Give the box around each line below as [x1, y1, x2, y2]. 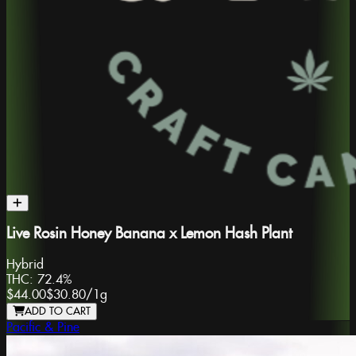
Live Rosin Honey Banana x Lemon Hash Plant [6, 226, 292, 243]
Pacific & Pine [6, 320, 79, 336]
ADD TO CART [25, 305, 91, 319]
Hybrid [6, 257, 44, 273]
